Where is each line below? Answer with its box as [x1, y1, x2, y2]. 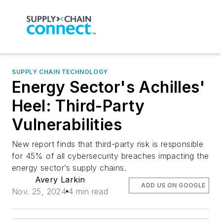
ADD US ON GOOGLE [141, 182, 206, 189]
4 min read [68, 186, 109, 197]
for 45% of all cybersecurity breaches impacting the [12, 151, 209, 161]
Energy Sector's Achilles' [12, 77, 205, 97]
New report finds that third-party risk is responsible [12, 139, 204, 149]
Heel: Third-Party [12, 96, 145, 116]
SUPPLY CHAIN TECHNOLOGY [12, 68, 108, 76]
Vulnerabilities [12, 115, 122, 135]
